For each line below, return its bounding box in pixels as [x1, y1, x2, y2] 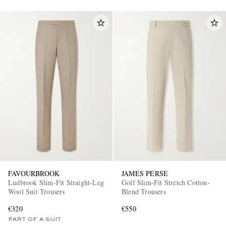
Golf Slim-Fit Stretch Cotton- [122, 177, 210, 187]
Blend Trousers [122, 186, 166, 196]
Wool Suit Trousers [8, 186, 65, 196]
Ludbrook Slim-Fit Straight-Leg [8, 177, 104, 187]
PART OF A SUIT [8, 216, 61, 222]
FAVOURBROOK [8, 168, 60, 178]
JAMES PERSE [122, 168, 168, 178]
